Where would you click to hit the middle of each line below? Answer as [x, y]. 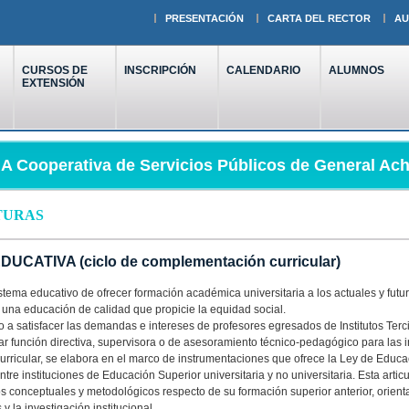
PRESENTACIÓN [204, 18]
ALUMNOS [356, 70]
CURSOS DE [54, 70]
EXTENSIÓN [53, 83]
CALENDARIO [263, 70]
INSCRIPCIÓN [160, 70]
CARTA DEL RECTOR [319, 18]
